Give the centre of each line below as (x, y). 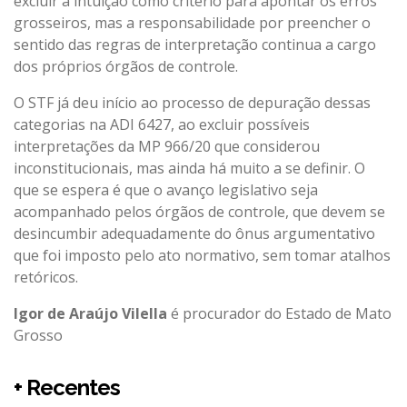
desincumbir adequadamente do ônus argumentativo (194, 233)
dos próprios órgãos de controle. (126, 66)
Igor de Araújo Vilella (90, 313)
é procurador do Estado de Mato (279, 313)
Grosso (38, 335)
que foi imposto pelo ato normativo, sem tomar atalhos (202, 255)
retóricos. (46, 277)
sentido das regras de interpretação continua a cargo (195, 44)
